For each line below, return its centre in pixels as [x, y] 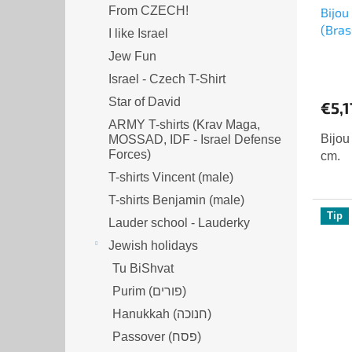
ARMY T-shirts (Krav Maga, [184, 124]
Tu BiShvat [143, 268]
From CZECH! [148, 10]
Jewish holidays [153, 245]
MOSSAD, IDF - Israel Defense [195, 139]
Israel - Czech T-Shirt [167, 79]
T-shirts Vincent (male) [171, 177]
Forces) [130, 154]
